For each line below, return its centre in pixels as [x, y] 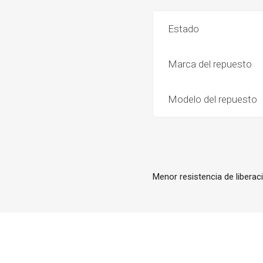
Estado [184, 29]
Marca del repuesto [210, 64]
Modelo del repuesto [213, 99]
